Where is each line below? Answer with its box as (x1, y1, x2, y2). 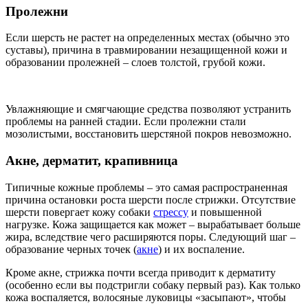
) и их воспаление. (158, 243, 245, 255)
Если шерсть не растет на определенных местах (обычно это (5, 32, 289, 44)
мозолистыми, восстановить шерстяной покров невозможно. (5, 128, 291, 140)
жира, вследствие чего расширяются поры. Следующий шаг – (5, 230, 296, 243)
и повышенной (188, 206, 262, 218)
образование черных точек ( (5, 243, 137, 255)
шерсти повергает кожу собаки (5, 206, 153, 218)
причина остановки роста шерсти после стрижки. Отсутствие (5, 193, 296, 206)
